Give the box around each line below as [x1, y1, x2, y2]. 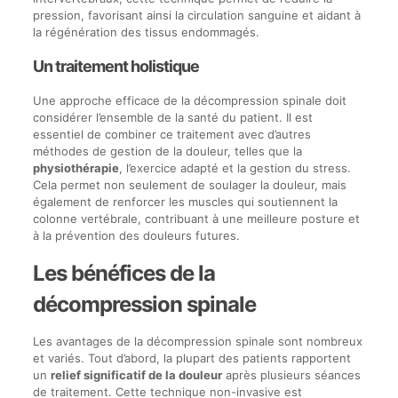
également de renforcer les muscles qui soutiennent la [32, 195, 338, 209]
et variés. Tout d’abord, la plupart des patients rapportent [32, 351, 351, 365]
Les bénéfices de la [32, 260, 215, 286]
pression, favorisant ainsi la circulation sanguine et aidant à [32, 8, 361, 22]
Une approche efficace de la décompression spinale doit [32, 93, 346, 107]
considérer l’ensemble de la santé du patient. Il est [32, 110, 313, 124]
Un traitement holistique [32, 57, 199, 76]
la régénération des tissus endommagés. [32, 25, 259, 39]
